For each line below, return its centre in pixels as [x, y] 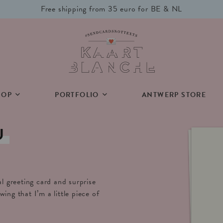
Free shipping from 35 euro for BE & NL [111, 9]
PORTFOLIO [77, 95]
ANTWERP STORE [174, 95]
